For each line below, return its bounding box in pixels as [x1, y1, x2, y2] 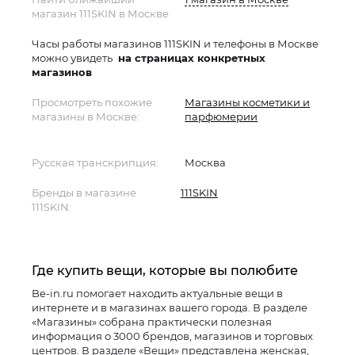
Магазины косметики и [185, 96, 311, 109]
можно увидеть [32, 52, 115, 64]
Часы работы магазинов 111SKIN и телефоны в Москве [32, 37, 319, 50]
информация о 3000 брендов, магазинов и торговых [32, 330, 313, 342]
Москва [185, 156, 227, 169]
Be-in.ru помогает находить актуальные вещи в [32, 287, 283, 300]
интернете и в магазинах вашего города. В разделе [32, 301, 307, 314]
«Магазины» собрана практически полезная [32, 315, 272, 328]
